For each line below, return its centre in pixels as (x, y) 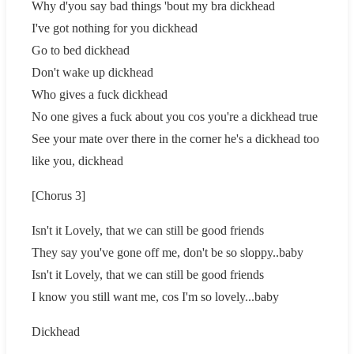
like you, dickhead (77, 160)
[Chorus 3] (58, 195)
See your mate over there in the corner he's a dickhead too (175, 138)
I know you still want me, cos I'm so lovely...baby (155, 296)
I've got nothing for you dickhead (115, 28)
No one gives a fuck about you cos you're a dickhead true (175, 116)
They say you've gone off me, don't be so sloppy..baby (168, 252)
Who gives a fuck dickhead (100, 94)
